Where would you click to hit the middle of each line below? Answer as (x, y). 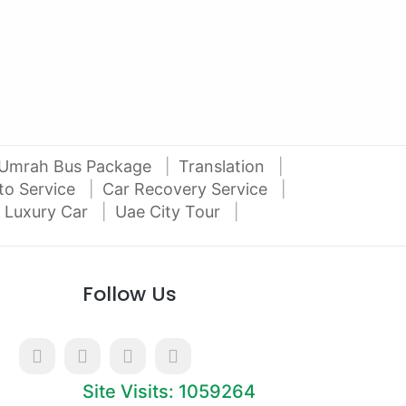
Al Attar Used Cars (102, 41)
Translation (224, 166)
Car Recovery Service (187, 189)
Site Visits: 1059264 (169, 391)
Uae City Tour (170, 212)
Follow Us (130, 294)
